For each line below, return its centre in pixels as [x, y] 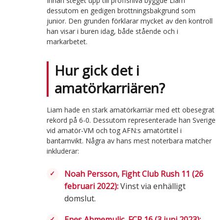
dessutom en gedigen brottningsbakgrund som [121, 10]
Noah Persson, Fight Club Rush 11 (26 [134, 174]
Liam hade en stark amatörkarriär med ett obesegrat [130, 110]
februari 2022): [91, 186]
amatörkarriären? [110, 88]
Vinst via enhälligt [152, 186]
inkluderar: [63, 151]
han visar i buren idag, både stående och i [112, 31]
